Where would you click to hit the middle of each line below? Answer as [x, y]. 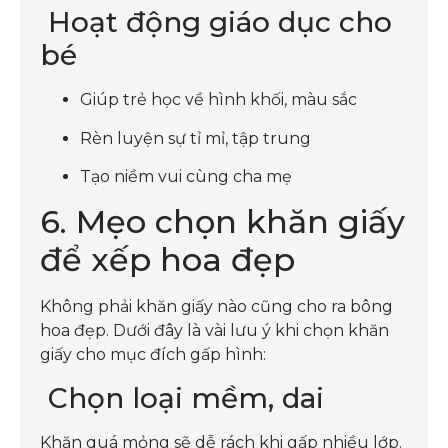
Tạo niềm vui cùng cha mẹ [186, 176]
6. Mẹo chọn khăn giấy [222, 222]
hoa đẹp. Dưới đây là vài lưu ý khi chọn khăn [214, 331]
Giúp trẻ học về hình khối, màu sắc [218, 100]
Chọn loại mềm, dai [182, 397]
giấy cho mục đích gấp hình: [153, 355]
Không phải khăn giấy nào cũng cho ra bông [216, 307]
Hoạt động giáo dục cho [216, 22]
